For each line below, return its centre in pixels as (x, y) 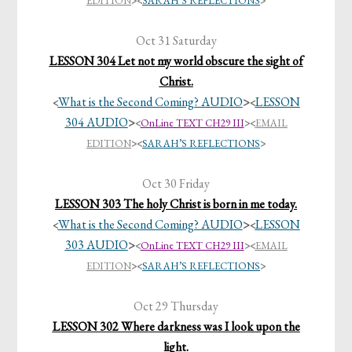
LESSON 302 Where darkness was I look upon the (176, 327)
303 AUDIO (96, 245)
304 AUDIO (96, 123)
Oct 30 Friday (176, 184)
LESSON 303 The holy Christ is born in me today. (176, 204)
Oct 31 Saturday (176, 41)
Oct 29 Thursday (176, 306)
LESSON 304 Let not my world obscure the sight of (176, 61)
